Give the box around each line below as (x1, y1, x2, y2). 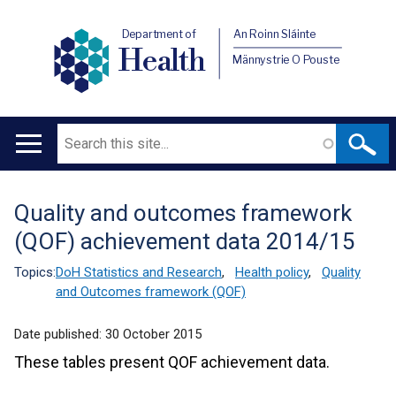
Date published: (14, 326, 105, 342)
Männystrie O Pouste (232, 52, 340, 66)
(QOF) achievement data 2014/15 (14, 228, 355, 255)
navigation (7, 182, 107, 207)
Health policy (235, 264, 308, 280)
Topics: (14, 264, 56, 280)
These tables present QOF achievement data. (14, 353, 330, 371)
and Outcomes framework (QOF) (56, 284, 246, 300)
